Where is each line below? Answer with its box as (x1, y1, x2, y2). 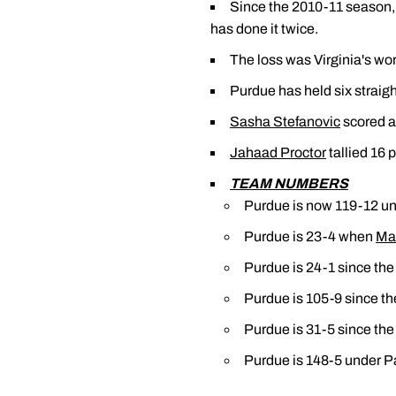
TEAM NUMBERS (230, 176, 348, 191)
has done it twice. (210, 21, 318, 36)
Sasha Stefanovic (230, 114, 340, 129)
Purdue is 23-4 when (244, 229, 376, 244)
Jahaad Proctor (230, 145, 326, 160)
